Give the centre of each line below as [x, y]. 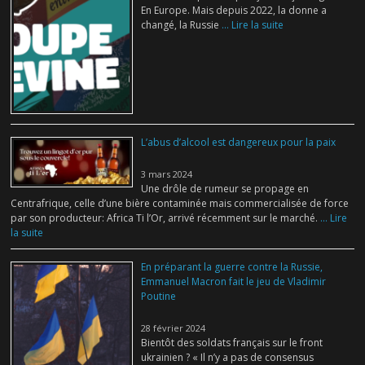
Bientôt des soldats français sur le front [232, 342]
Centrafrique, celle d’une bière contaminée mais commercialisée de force [180, 203]
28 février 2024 [174, 328]
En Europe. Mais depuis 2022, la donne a [234, 11]
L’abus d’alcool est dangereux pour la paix [239, 142]
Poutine [159, 296]
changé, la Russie [180, 25]
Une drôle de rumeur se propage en [225, 188]
